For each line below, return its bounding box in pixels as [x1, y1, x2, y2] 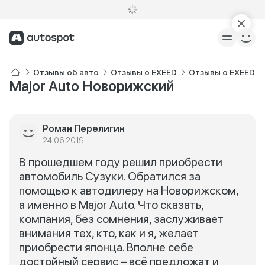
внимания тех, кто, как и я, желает [19, 226, 199, 240]
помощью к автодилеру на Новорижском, [19, 183, 238, 198]
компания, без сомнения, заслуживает [19, 212, 224, 226]
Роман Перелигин [43, 123, 125, 134]
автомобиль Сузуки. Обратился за [19, 169, 201, 183]
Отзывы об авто [33, 67, 99, 77]
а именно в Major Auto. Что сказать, [19, 198, 203, 212]
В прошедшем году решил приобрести [19, 155, 222, 169]
